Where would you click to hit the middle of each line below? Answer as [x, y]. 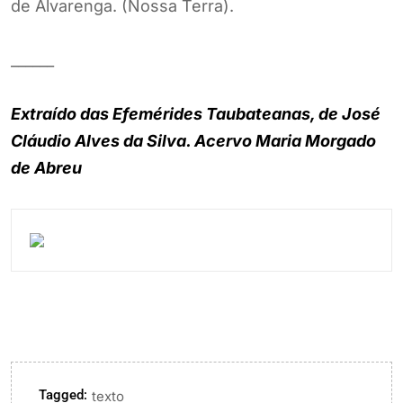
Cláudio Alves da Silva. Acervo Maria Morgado [193, 140]
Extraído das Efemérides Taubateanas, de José [196, 113]
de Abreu [46, 167]
